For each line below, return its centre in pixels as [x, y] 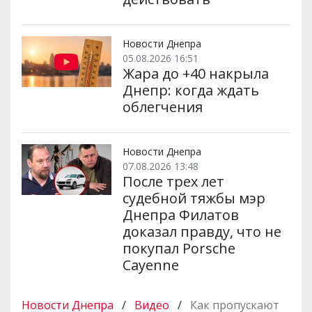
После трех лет [173, 182]
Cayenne [150, 265]
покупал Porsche [179, 249]
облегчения [162, 107]
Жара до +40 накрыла [195, 74]
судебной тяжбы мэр [194, 198]
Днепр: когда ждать [190, 91]
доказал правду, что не [202, 232]
